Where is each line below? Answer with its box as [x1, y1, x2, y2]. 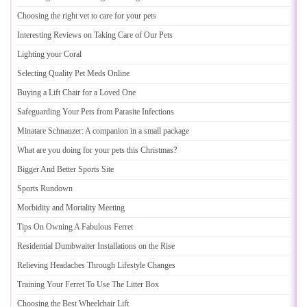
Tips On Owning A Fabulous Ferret [17, 222, 133, 232]
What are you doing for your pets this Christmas [17, 145, 173, 155]
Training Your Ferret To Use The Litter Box [17, 280, 159, 289]
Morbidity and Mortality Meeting [17, 203, 125, 212]
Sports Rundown [17, 184, 73, 193]
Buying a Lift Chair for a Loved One [17, 88, 136, 97]
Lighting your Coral [17, 49, 82, 59]
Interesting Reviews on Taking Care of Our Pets [17, 30, 173, 40]
